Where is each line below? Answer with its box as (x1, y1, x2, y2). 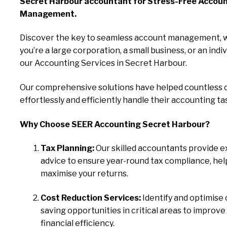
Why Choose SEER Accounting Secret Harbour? (19, 119, 210, 129)
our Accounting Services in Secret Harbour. (19, 58, 187, 68)
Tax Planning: (41, 143, 95, 154)
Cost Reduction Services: (41, 193, 141, 203)
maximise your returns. (41, 169, 129, 179)
